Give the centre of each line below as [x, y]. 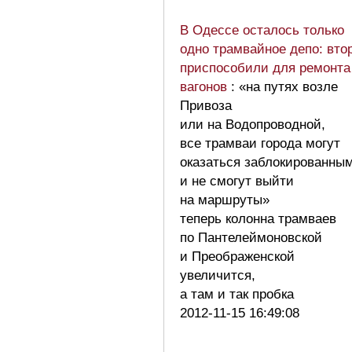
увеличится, [218, 275]
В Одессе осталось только [262, 30]
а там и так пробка [241, 294]
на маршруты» [225, 200]
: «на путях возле [284, 86]
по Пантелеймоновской [251, 237]
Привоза [206, 105]
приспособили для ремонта [265, 68]
